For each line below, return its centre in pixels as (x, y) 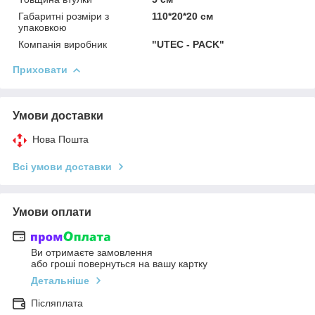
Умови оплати (52, 212)
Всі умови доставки (62, 166)
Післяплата (57, 303)
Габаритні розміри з (64, 16)
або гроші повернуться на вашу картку (119, 264)
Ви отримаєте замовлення (92, 253)
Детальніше (60, 281)
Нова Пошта (60, 139)
